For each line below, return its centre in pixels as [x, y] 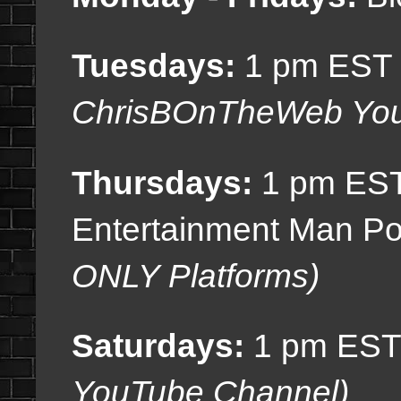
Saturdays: [158, 346]
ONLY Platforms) [196, 275]
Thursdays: [162, 182]
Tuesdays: [158, 66]
